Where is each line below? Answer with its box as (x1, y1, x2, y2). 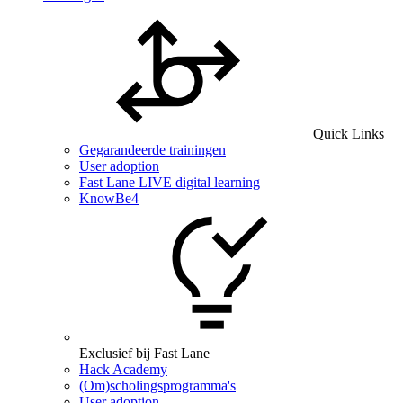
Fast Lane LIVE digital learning (79, 175, 260, 190)
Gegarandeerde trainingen (79, 142, 226, 157)
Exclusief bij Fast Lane (79, 345, 210, 361)
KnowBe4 (79, 191, 139, 206)
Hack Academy (79, 362, 167, 377)
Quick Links (313, 126, 384, 141)
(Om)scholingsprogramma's (79, 378, 236, 393)
